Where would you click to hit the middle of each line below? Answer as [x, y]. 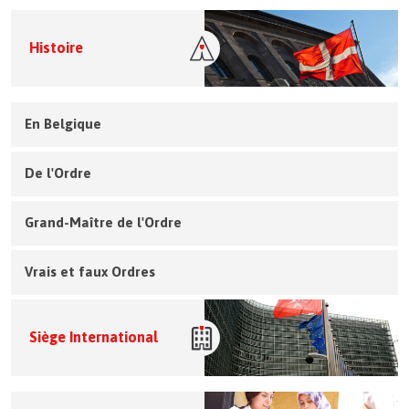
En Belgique [63, 123]
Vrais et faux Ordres [90, 271]
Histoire [56, 48]
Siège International [94, 337]
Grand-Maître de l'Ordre [103, 222]
